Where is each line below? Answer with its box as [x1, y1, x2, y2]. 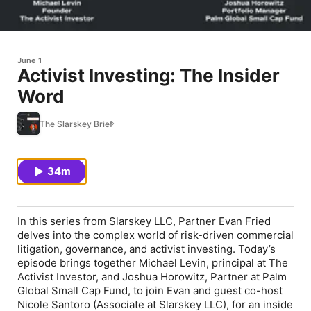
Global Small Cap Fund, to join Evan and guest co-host [17, 284, 283, 297]
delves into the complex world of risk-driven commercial [17, 228, 294, 242]
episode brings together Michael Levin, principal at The [17, 256, 288, 269]
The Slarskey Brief [40, 118, 112, 129]
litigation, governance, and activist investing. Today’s [17, 242, 276, 255]
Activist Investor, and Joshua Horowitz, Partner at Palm [17, 270, 287, 283]
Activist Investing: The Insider [17, 65, 280, 86]
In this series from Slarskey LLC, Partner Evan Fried [17, 215, 271, 228]
